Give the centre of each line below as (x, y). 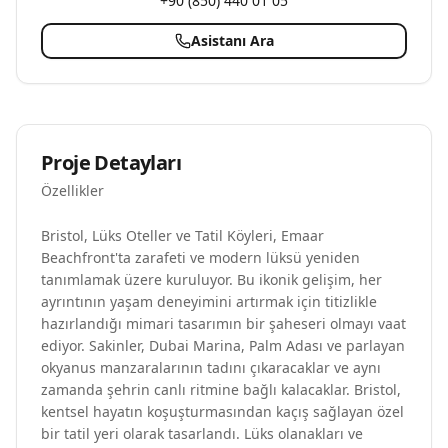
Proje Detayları (111, 162)
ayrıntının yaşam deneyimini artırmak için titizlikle (209, 301)
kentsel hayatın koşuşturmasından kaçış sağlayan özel (222, 411)
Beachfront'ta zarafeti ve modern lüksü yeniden (200, 257)
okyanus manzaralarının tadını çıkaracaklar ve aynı (211, 367)
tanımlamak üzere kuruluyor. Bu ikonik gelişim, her (211, 279)
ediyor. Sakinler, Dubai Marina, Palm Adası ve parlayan (223, 345)
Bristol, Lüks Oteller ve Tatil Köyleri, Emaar (182, 235)
